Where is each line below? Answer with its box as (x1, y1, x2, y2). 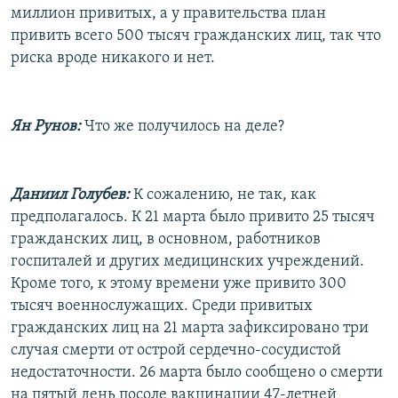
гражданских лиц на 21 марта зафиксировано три (11, 319, 369, 337)
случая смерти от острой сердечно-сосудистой (11, 341, 341, 359)
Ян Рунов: (11, 117, 81, 135)
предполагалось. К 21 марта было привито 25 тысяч (11, 208, 375, 226)
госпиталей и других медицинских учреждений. (11, 252, 364, 270)
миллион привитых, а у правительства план (11, 4, 326, 22)
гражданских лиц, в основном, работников (11, 230, 321, 248)
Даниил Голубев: (11, 186, 130, 203)
